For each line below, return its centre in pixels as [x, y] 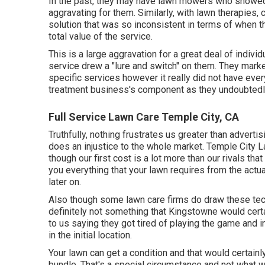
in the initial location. [90, 235]
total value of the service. [101, 36]
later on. [65, 182]
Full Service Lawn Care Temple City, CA [144, 117]
